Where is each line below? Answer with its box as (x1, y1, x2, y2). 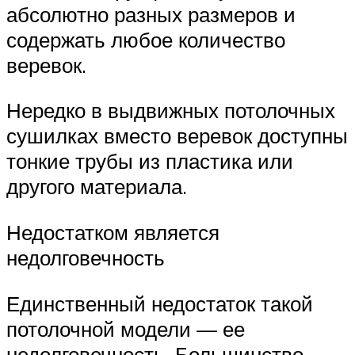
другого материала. (6, 174, 187, 200)
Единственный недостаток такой (6, 290, 313, 316)
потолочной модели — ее (6, 315, 245, 342)
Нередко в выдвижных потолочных (6, 97, 335, 124)
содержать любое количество (6, 26, 285, 52)
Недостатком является (6, 219, 219, 245)
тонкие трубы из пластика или (6, 148, 293, 174)
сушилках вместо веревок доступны (6, 123, 348, 149)
